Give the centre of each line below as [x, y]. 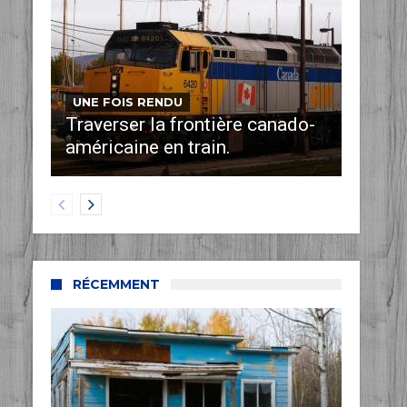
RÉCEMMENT [116, 285]
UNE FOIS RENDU [128, 102]
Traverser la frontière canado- [190, 125]
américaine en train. [148, 148]
